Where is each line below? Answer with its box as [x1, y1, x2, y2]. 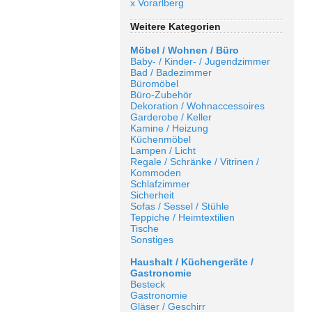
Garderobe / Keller [130, 111, 212, 123]
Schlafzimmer [130, 178, 190, 189]
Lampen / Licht [130, 145, 196, 156]
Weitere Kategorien [130, 21, 221, 32]
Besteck [130, 279, 165, 290]
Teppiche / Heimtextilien [130, 212, 235, 223]
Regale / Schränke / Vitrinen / [130, 156, 259, 167]
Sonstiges [130, 234, 173, 245]
